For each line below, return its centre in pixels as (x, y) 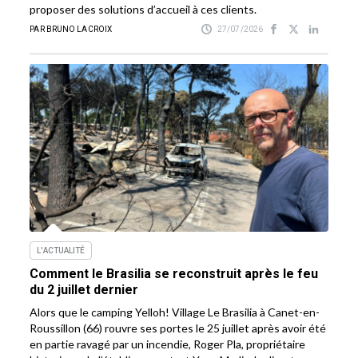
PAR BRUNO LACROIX (71, 30)
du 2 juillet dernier (84, 290)
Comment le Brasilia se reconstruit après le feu (174, 274)
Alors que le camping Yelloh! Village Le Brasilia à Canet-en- (175, 312)
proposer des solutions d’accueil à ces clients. (143, 10)
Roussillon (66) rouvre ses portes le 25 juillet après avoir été (178, 328)
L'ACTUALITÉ (61, 251)
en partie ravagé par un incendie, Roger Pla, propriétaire (168, 344)
